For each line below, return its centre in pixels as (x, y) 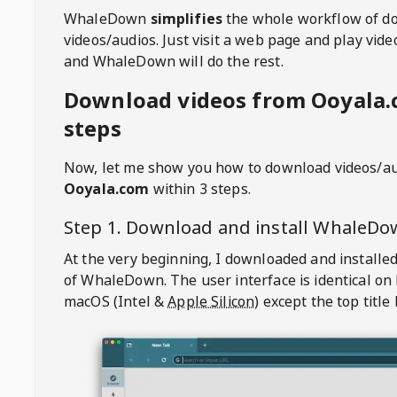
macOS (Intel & (114, 301)
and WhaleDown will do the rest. (174, 61)
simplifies (187, 19)
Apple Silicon (211, 301)
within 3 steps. (200, 189)
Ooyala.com (107, 189)
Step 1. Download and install (189, 227)
